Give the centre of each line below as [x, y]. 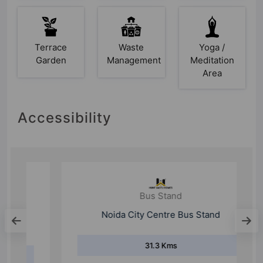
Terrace [51, 47]
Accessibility [65, 117]
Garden [51, 60]
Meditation [212, 60]
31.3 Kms [131, 256]
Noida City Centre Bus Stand [131, 225]
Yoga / [212, 47]
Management [134, 60]
